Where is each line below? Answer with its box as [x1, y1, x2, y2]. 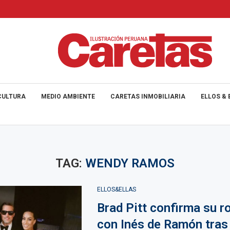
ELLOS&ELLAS [97, 186, 136, 193]
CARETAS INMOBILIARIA [110, 93, 185, 100]
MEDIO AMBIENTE [41, 93, 95, 100]
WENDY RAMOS [85, 156, 175, 170]
